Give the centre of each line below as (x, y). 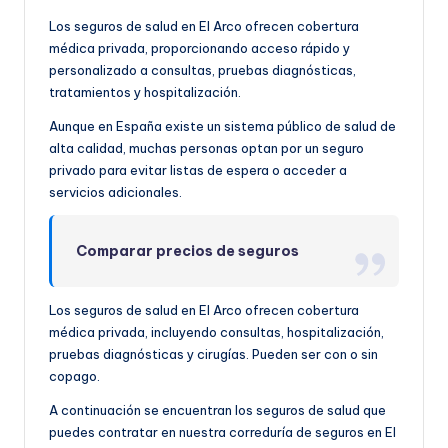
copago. (74, 376)
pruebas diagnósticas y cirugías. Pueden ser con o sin (213, 354)
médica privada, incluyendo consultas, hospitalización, (216, 332)
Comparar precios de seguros (188, 251)
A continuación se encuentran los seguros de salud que (217, 410)
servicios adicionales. (115, 192)
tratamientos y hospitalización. (145, 92)
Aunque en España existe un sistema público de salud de (222, 126)
